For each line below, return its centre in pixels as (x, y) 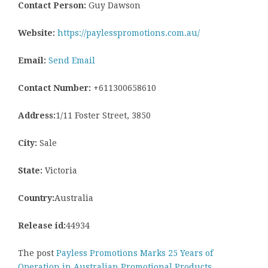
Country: (36, 198)
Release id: (42, 226)
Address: (37, 116)
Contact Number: (54, 88)
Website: (36, 33)
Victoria (60, 171)
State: (30, 171)
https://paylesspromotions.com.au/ (129, 33)
